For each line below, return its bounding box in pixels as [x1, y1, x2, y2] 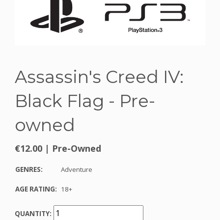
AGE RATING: [15, 185, 57, 194]
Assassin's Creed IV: [15, 66, 184, 88]
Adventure [61, 165, 92, 174]
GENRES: [15, 165, 43, 174]
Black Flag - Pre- [15, 90, 155, 112]
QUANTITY [15, 209, 50, 219]
